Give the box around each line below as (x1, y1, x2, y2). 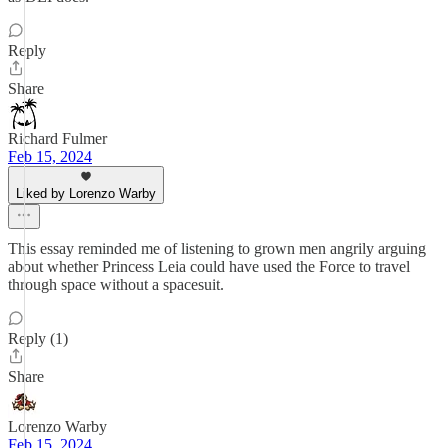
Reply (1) (8, 330, 68, 347)
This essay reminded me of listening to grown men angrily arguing (8, 240, 426, 257)
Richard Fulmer (8, 130, 107, 147)
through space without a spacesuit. (8, 276, 224, 293)
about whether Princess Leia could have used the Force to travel (8, 258, 410, 275)
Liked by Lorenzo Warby (16, 186, 156, 201)
